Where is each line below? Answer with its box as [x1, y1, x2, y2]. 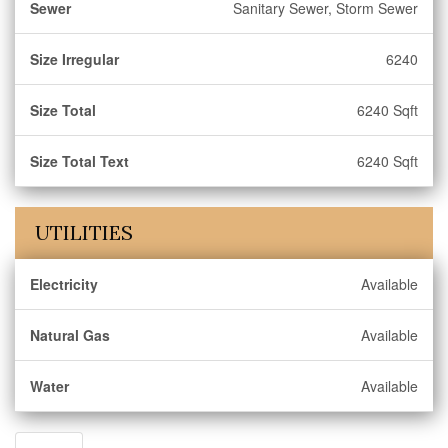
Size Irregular [30, 49, 119, 69]
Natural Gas [30, 325, 110, 345]
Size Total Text [30, 151, 129, 171]
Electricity [30, 274, 98, 294]
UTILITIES [35, 220, 133, 245]
